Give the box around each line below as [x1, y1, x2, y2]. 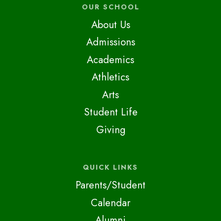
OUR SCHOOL [81, 1, 140, 12]
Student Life [83, 105, 138, 120]
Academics [87, 52, 134, 67]
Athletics [92, 70, 129, 85]
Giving [96, 122, 125, 137]
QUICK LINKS [83, 162, 138, 173]
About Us [91, 17, 130, 32]
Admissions [86, 35, 135, 50]
